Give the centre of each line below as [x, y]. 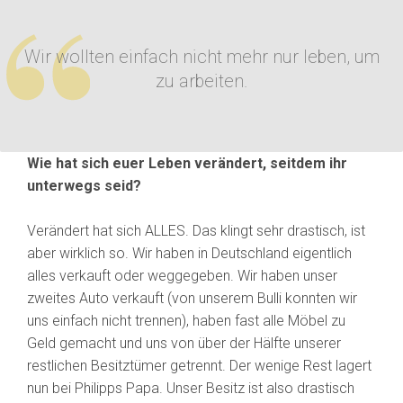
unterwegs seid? [84, 186]
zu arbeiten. [201, 81]
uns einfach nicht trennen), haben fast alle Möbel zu [186, 321]
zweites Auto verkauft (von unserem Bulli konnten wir [192, 299]
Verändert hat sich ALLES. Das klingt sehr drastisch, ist [196, 231]
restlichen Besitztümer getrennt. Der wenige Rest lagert [199, 366]
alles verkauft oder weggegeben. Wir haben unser [182, 276]
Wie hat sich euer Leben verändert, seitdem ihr [187, 164]
